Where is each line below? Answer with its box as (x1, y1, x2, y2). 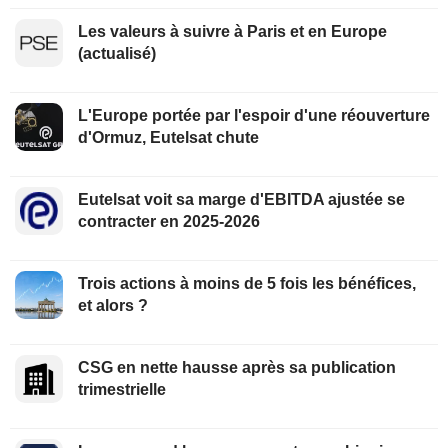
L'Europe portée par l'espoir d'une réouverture (78, 106, 430, 124)
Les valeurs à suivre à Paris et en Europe (78, 22, 387, 40)
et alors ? (78, 296, 148, 314)
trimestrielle (78, 380, 166, 398)
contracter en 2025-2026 (78, 212, 260, 230)
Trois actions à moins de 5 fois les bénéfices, (78, 274, 416, 292)
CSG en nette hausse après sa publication (78, 358, 396, 376)
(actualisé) (78, 44, 156, 62)
